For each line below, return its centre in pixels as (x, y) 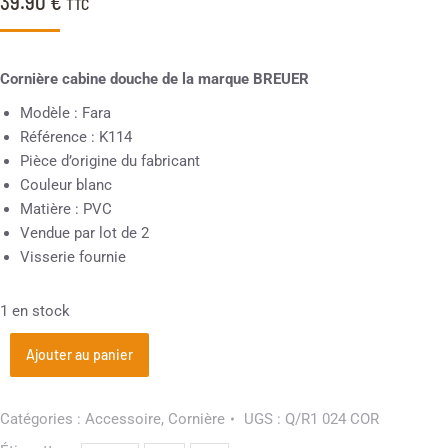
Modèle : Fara (65, 113)
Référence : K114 (76, 137)
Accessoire (123, 419)
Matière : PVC (66, 209)
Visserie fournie (73, 257)
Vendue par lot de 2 (84, 233)
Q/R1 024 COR (332, 419)
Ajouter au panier (79, 354)
